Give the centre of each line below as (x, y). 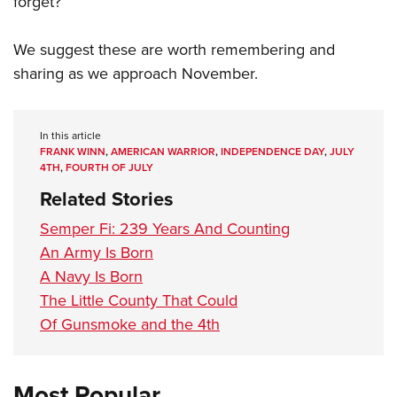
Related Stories (107, 199)
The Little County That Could (139, 301)
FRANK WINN (73, 152)
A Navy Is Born (91, 277)
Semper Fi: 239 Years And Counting (165, 229)
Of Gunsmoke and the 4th (130, 325)
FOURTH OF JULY (109, 168)
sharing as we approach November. (136, 74)
